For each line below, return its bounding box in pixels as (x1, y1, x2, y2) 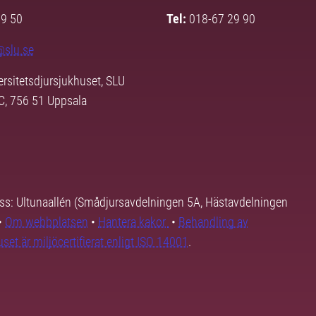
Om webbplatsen (5, 214, 88, 230)
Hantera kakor (98, 214, 169, 230)
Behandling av (178, 214, 248, 230)
